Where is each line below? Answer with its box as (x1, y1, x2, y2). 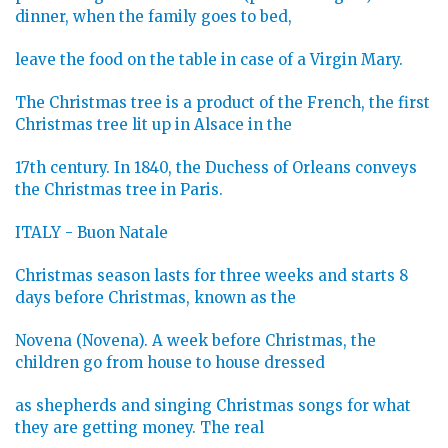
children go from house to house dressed (15, 353, 325, 373)
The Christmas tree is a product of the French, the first (15, 93, 430, 113)
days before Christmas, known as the (15, 288, 296, 308)
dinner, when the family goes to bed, (15, 7, 292, 27)
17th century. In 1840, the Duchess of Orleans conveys (15, 158, 417, 178)
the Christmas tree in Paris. (15, 180, 223, 200)
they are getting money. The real (15, 418, 264, 438)
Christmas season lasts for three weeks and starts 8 (15, 266, 408, 286)
